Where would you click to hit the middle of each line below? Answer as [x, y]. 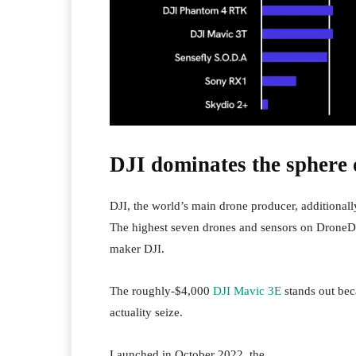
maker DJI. [137, 249]
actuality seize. [146, 313]
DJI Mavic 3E [247, 291]
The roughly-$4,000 [161, 291]
